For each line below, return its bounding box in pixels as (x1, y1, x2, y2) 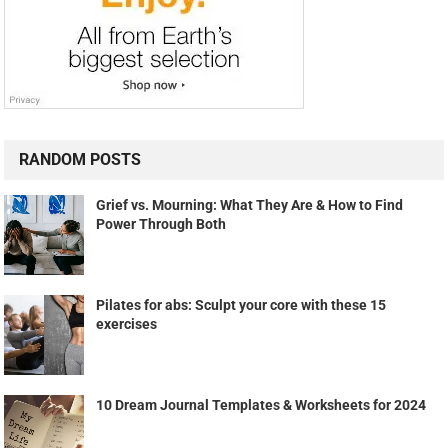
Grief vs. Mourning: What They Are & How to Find (96, 197, 404, 214)
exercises (96, 316, 158, 333)
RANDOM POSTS (19, 150, 142, 170)
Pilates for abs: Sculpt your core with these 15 (96, 297, 387, 314)
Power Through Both (96, 216, 227, 233)
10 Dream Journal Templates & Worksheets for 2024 (96, 397, 427, 414)
